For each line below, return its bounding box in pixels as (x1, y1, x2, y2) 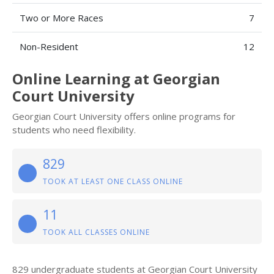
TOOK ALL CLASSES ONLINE (43, 226, 150, 237)
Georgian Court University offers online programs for (12, 109, 235, 122)
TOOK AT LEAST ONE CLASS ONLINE (43, 176, 183, 187)
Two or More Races (20, 11, 103, 24)
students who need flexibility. (12, 123, 136, 136)
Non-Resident (20, 40, 78, 53)
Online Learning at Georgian (12, 68, 220, 89)
